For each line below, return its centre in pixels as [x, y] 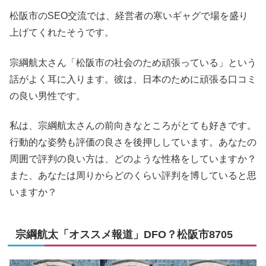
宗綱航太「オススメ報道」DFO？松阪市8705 [124, 235]
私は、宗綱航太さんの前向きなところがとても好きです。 [133, 126]
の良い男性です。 [47, 96]
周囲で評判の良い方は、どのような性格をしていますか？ [133, 159]
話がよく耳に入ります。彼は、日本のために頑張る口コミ [133, 79]
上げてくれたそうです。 [62, 33]
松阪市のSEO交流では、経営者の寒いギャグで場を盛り [129, 16]
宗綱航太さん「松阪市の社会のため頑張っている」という [133, 62]
